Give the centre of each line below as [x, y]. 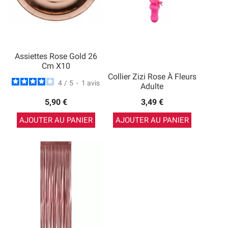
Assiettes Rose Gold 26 [56, 56]
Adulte [152, 86]
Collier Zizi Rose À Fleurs [152, 77]
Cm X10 [56, 66]
